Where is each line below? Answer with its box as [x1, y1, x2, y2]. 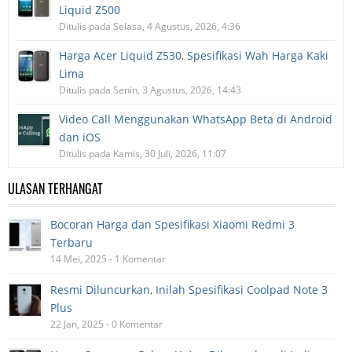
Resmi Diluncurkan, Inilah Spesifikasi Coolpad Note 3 [50, 282, 328, 298]
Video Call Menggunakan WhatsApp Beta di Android [59, 112, 332, 127]
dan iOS [59, 130, 101, 145]
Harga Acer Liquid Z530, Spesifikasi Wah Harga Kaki [59, 48, 328, 64]
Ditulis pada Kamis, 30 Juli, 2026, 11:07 [59, 147, 226, 161]
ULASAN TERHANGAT [8, 178, 103, 199]
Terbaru [50, 235, 93, 251]
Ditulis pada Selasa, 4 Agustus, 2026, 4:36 [59, 20, 240, 34]
